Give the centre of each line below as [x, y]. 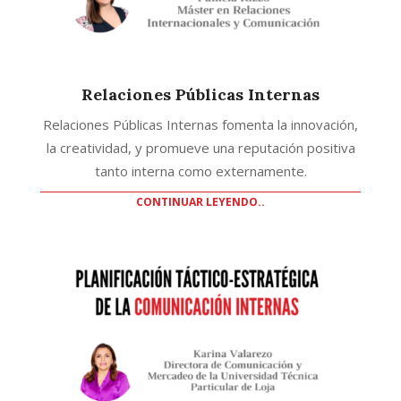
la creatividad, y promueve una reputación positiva [200, 147]
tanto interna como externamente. [200, 171]
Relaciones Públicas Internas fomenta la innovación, [200, 124]
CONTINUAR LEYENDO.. [200, 201]
